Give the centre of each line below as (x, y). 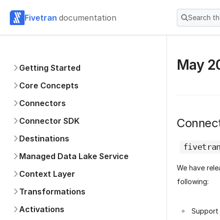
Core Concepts (49, 85)
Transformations (52, 192)
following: (193, 181)
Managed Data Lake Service (74, 156)
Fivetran (41, 17)
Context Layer (47, 174)
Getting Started (50, 68)
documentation (88, 17)
